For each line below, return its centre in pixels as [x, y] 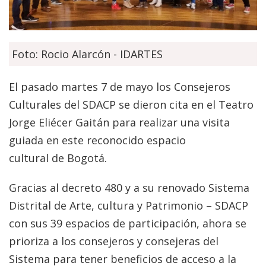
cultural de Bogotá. [58, 158]
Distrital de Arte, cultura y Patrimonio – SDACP [129, 206]
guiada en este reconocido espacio [97, 140]
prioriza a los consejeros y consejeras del [114, 241]
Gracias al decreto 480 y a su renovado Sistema [129, 188]
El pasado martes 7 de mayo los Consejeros [120, 87]
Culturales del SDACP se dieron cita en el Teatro [131, 105]
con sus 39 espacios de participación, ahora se [128, 224]
